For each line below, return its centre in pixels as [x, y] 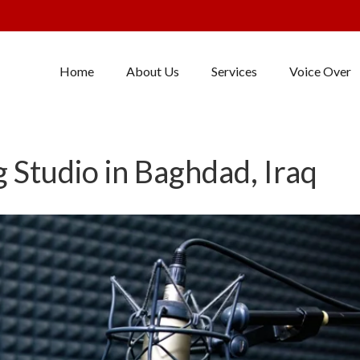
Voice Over [320, 71]
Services [234, 71]
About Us [152, 71]
